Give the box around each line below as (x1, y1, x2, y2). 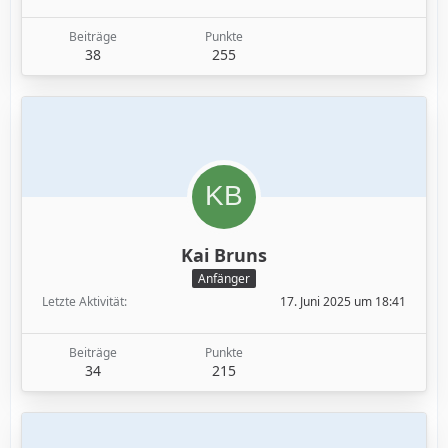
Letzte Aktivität (42, 292, 124, 310)
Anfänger (198, 269, 250, 287)
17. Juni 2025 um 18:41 (280, 292, 406, 310)
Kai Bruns (181, 242, 267, 267)
